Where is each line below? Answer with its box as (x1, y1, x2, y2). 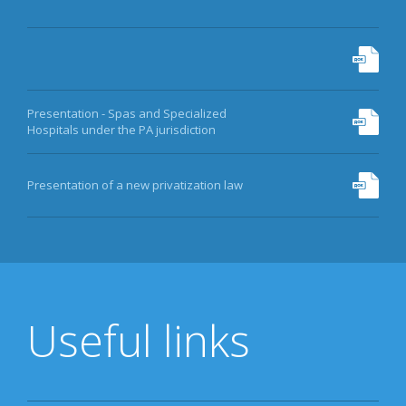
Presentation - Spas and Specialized (27, 105, 227, 121)
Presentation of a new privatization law (27, 177, 243, 193)
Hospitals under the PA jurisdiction (27, 121, 216, 138)
